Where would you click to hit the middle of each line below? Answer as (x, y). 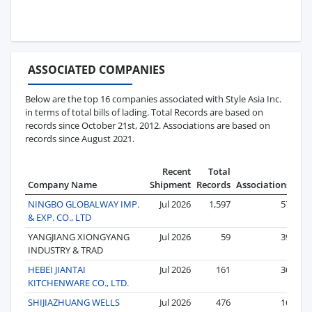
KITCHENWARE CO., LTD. (78, 282)
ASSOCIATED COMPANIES (96, 69)
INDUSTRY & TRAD (65, 250)
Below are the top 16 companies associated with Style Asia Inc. (153, 99)
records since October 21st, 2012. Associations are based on (148, 125)
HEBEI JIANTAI (57, 269)
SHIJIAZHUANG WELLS (74, 302)
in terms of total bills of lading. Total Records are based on (144, 112)
